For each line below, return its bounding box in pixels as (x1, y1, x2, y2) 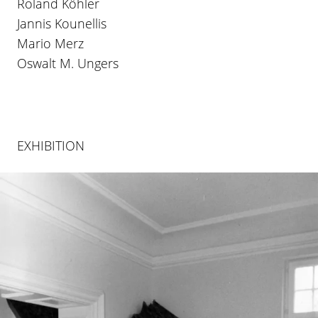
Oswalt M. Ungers (17, 54, 119, 72)
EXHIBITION (17, 136, 84, 154)
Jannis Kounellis (17, 14, 106, 32)
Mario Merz (17, 34, 84, 52)
